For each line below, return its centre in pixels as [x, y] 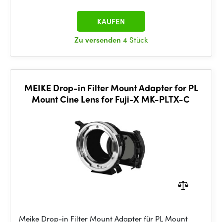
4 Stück [135, 40]
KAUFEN [111, 21]
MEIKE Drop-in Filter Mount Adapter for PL [111, 87]
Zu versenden [99, 40]
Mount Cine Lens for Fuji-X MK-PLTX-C [111, 99]
